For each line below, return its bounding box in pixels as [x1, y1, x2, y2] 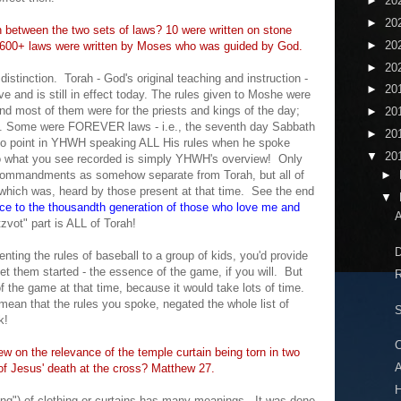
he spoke [243, 136, 290, 149]
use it [151, 281, 183, 294]
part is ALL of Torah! [31, 217, 136, 230]
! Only [268, 152, 303, 166]
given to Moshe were [200, 88, 311, 101]
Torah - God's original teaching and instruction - [64, 72, 308, 85]
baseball [96, 249, 139, 262]
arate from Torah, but [167, 168, 276, 182]
